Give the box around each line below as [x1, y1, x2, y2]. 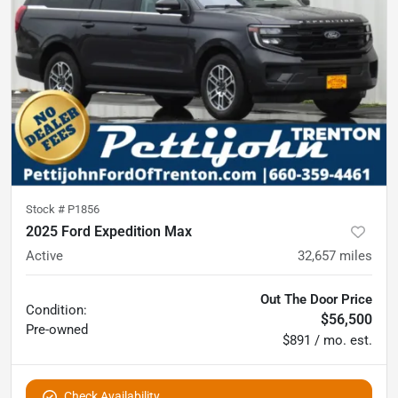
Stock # [26, 202, 68, 216]
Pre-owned [26, 321, 88, 338]
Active [26, 247, 63, 264]
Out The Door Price [260, 291, 372, 307]
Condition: [26, 301, 87, 318]
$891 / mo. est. [283, 331, 372, 348]
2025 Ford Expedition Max [26, 222, 192, 240]
